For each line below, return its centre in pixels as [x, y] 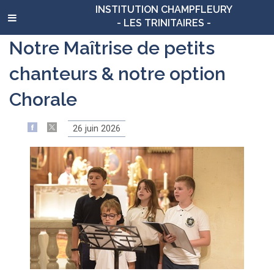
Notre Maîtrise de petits [112, 48]
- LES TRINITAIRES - [164, 23]
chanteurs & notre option [117, 74]
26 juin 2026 [97, 128]
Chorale [43, 100]
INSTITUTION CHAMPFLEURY [164, 9]
